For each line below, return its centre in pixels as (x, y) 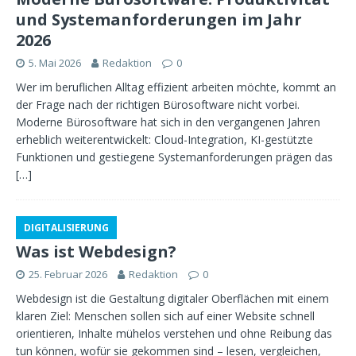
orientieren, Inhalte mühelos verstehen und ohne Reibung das (174, 333)
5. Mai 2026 (55, 63)
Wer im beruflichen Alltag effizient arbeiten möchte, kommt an (176, 87)
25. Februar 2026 (68, 274)
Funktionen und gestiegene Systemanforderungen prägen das (174, 157)
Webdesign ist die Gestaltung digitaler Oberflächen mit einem (172, 298)
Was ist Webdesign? (96, 252)
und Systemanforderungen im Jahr (159, 19)
